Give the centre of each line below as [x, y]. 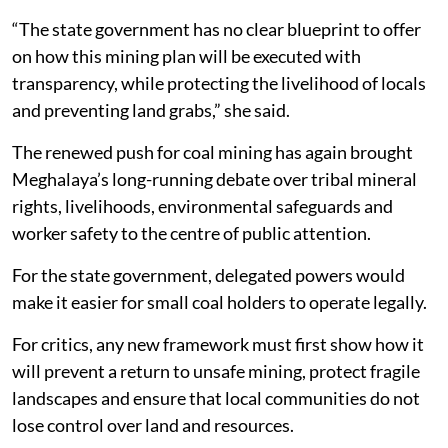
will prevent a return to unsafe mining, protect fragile [216, 370]
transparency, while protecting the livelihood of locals [219, 82]
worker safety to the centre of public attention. [191, 232]
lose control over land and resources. [153, 424]
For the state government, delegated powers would [208, 274]
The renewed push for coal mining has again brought [212, 151]
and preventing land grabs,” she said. [151, 109]
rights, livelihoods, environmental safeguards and [202, 205]
